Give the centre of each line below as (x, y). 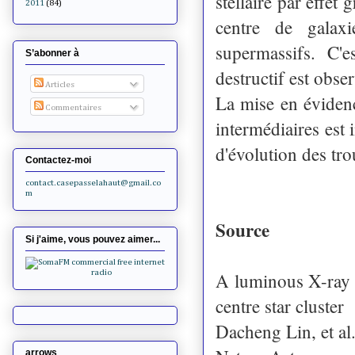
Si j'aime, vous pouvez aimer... (93, 239)
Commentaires (72, 107)
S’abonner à (52, 53)
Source (242, 229)
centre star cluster (280, 305)
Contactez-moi (58, 160)
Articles (59, 85)
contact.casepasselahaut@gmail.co (93, 183)
